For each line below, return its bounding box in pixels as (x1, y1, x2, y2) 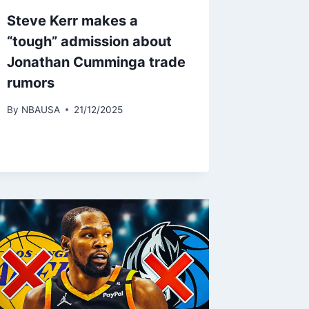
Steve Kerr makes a (7, 12, 139, 29)
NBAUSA (21, 103, 60, 115)
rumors (7, 74, 55, 91)
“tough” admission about (7, 32, 172, 50)
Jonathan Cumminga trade (7, 53, 186, 70)
